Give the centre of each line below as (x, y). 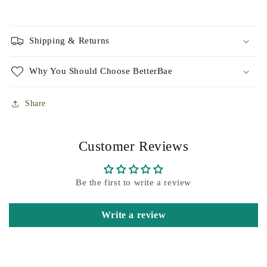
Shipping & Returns (69, 41)
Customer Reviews (133, 147)
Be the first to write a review (133, 183)
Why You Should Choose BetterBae (101, 71)
